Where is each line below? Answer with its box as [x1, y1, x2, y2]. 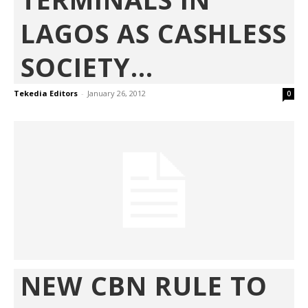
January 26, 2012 [87, 88, 146, 99]
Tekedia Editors [14, 88, 78, 99]
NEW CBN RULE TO [21, 267, 267, 303]
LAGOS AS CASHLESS [21, 16, 287, 52]
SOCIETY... [21, 49, 153, 85]
